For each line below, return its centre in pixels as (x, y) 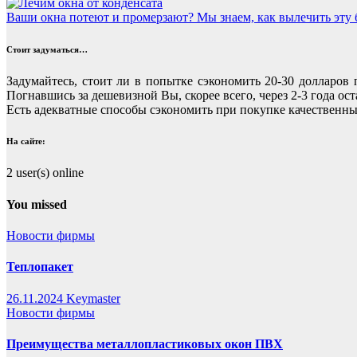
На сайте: (26, 141)
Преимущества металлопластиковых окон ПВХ (145, 343)
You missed (37, 204)
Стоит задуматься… (47, 49)
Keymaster (93, 298)
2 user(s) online (45, 173)
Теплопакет (40, 267)
